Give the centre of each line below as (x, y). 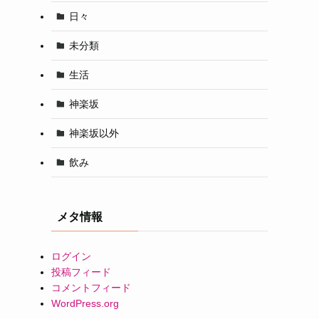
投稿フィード (81, 272)
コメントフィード (91, 288)
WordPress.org (85, 303)
